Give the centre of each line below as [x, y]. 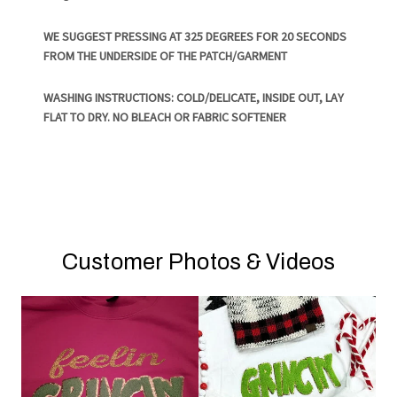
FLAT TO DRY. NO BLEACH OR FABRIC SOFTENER [165, 117]
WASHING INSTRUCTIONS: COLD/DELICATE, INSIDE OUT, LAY [194, 98]
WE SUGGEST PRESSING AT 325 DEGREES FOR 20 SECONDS [195, 36]
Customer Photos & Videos [198, 262]
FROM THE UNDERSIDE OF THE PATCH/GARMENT [166, 55]
